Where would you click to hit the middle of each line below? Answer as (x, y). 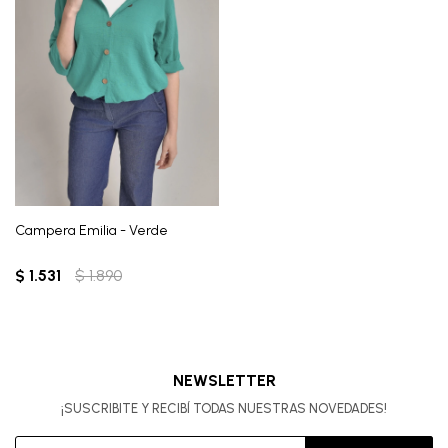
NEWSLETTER (224, 381)
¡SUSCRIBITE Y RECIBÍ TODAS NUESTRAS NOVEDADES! (224, 409)
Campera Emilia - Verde (91, 231)
